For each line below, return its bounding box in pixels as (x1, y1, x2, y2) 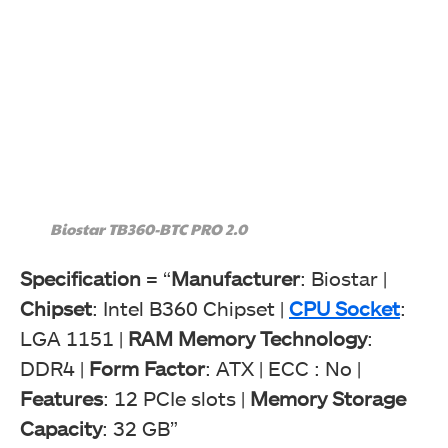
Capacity (20, 415, 102, 440)
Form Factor (89, 355, 205, 380)
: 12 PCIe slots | (103, 385, 250, 410)
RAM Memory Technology (128, 325, 367, 350)
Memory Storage (250, 385, 406, 410)
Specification (20, 265, 141, 290)
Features (20, 385, 103, 410)
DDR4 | (20, 355, 89, 380)
